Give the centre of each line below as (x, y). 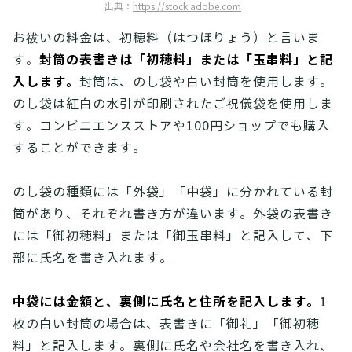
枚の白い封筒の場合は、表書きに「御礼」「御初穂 (166, 324)
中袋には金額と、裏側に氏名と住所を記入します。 (166, 302)
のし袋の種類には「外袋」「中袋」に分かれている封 (173, 192)
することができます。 (79, 148)
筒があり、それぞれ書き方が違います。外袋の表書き (173, 214)
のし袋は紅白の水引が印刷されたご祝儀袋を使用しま (173, 104)
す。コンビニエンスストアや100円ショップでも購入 (171, 126)
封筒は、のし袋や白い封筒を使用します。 (206, 82)
